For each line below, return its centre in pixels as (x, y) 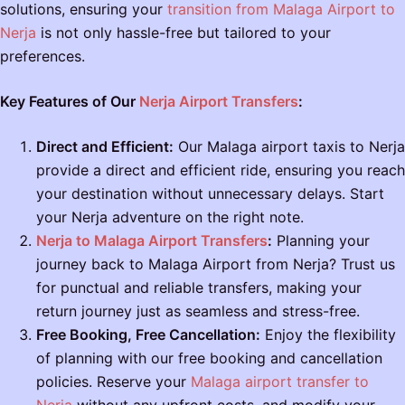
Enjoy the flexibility (328, 334)
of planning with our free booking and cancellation (209, 358)
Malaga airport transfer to (280, 381)
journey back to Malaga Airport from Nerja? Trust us (216, 264)
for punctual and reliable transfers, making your (199, 287)
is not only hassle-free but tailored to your (184, 32)
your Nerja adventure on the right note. (170, 217)
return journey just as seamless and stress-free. (198, 311)
